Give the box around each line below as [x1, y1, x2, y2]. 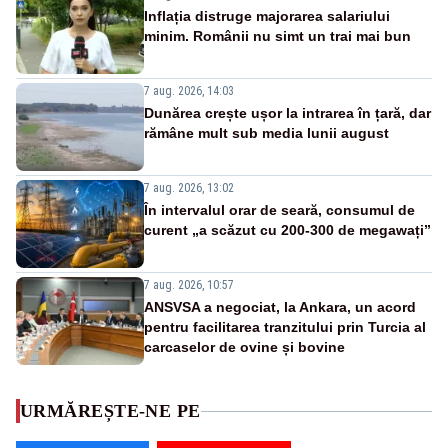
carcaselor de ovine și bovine [144, 339, 345, 356]
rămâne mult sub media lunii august [144, 125, 389, 142]
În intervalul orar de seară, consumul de [144, 202, 415, 219]
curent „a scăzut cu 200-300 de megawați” [144, 222, 431, 239]
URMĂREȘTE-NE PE [20, 401, 201, 422]
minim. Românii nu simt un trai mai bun [144, 28, 411, 45]
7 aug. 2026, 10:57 [144, 278, 234, 293]
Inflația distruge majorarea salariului [144, 8, 390, 25]
